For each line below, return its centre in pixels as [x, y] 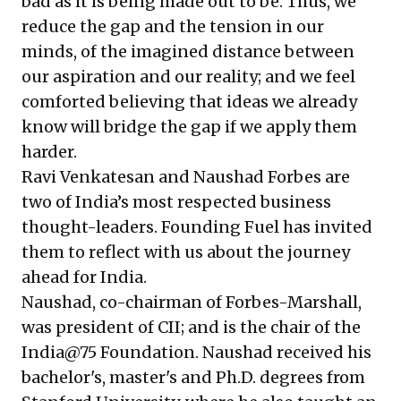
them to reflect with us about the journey [186, 252]
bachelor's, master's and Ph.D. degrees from [193, 377]
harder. [49, 152]
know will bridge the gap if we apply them [189, 127]
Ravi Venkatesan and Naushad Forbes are [186, 177]
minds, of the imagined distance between [188, 51]
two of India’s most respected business [176, 202]
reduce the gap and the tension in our [173, 26]
